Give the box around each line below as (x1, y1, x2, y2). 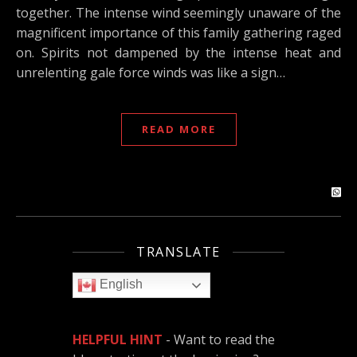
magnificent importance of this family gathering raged (16, 24, 341, 41)
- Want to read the (163, 331, 276, 348)
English (96, 277, 143, 292)
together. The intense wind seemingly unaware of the (16, 4, 341, 22)
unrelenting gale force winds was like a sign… (16, 64, 285, 81)
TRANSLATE (136, 243, 221, 261)
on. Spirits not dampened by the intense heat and (16, 44, 341, 61)
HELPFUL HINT (73, 331, 163, 348)
